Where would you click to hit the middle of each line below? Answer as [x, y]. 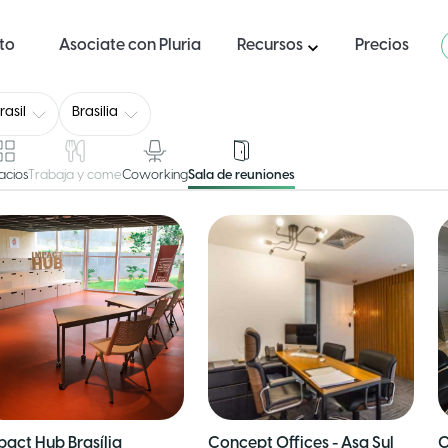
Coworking [155, 175]
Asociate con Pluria [135, 45]
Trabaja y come [75, 175]
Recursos [270, 45]
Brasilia [95, 112]
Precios [386, 45]
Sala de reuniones [242, 175]
